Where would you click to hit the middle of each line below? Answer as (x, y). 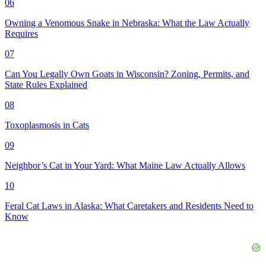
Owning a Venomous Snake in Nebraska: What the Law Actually (127, 23)
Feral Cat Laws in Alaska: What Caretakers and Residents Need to (129, 205)
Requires (21, 33)
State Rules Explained (46, 84)
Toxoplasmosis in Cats (47, 125)
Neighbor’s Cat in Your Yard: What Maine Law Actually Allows (125, 165)
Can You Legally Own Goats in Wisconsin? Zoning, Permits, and (127, 74)
